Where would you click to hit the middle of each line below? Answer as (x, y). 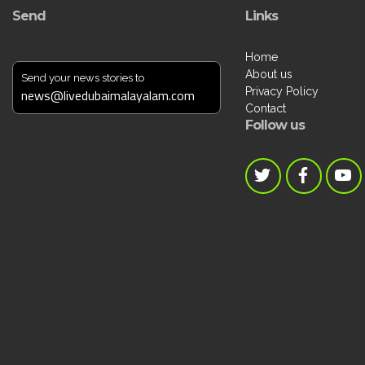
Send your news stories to (82, 77)
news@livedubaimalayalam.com (108, 95)
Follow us (275, 125)
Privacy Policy (281, 91)
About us (268, 74)
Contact (265, 108)
